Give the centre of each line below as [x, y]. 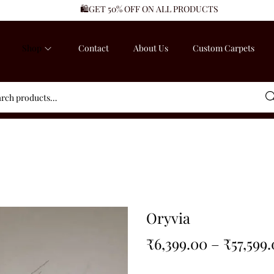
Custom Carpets [224, 48]
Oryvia [168, 218]
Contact [94, 48]
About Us [151, 48]
